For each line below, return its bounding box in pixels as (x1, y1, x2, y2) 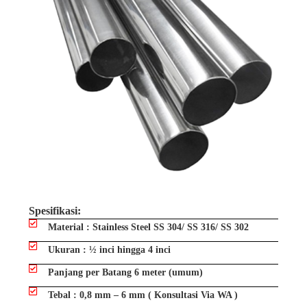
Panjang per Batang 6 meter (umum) (47, 267, 203, 278)
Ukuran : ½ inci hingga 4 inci (47, 245, 171, 256)
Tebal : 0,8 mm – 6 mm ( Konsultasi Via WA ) (47, 290, 238, 301)
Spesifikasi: (29, 205, 81, 217)
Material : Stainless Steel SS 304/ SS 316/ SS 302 (47, 222, 249, 233)
